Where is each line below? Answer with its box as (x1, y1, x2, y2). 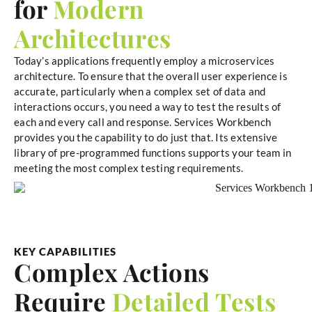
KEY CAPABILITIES (14, 245, 116, 258)
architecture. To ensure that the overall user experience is (14, 70, 288, 82)
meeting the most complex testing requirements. (14, 162, 244, 174)
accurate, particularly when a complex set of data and (14, 85, 266, 97)
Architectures (14, 22, 171, 54)
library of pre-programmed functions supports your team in (14, 146, 292, 159)
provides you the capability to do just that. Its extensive (14, 131, 278, 143)
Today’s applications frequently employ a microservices (14, 54, 275, 67)
